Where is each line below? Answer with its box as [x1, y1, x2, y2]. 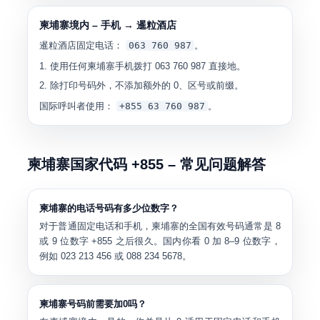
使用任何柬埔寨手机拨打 [50, 61, 156, 71]
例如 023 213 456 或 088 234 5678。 [39, 251, 192, 261]
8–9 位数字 [224, 236, 271, 246]
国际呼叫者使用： [39, 101, 117, 111]
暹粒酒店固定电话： [39, 40, 126, 51]
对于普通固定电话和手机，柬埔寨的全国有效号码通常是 [39, 221, 276, 231]
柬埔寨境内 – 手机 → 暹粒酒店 [39, 19, 177, 31]
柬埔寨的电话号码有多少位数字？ [39, 203, 179, 214]
